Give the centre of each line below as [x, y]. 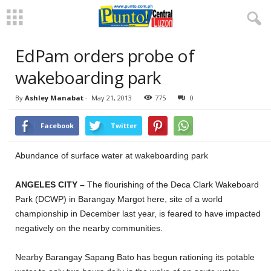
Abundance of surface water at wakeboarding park [112, 155]
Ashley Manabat [54, 98]
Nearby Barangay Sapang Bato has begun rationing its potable [135, 257]
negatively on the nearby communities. [89, 228]
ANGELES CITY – [51, 184]
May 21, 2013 [112, 98]
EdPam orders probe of [105, 56]
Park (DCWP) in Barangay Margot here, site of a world [119, 199]
